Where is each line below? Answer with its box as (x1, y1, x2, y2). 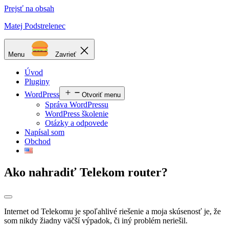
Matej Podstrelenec (4, 21, 65, 30)
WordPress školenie (45, 109, 108, 118)
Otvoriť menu (82, 91, 121, 99)
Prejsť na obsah (4, 4, 54, 13)
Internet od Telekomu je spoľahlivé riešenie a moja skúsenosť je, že (4, 207, 221, 216)
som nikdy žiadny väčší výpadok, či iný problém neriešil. (4, 216, 188, 225)
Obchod (25, 137, 51, 146)
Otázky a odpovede (45, 119, 108, 127)
